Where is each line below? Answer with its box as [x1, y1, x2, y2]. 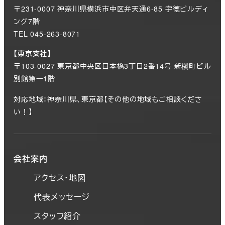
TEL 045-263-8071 [14, 29, 80, 39]
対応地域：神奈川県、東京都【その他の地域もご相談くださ [14, 94, 202, 104]
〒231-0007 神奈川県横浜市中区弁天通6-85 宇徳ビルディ [14, 4, 209, 14]
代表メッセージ [34, 190, 90, 202]
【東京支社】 [14, 48, 51, 59]
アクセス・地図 [34, 171, 86, 183]
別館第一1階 [14, 73, 55, 84]
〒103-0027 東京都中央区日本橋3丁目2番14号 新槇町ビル [14, 61, 211, 71]
